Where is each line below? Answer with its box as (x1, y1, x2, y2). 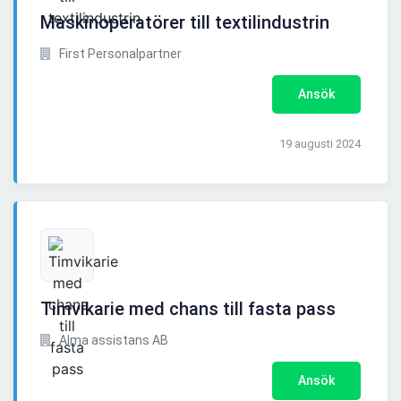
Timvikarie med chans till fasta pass (40, 298, 336, 320)
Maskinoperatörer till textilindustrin (40, 12, 329, 34)
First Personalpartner (56, 47, 182, 62)
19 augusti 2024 (279, 137, 361, 151)
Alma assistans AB (56, 333, 168, 348)
